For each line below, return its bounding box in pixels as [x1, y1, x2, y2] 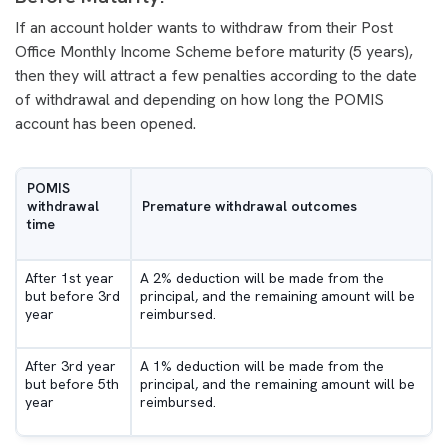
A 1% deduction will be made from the [140, 357, 384, 376]
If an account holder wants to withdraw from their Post [15, 17, 393, 39]
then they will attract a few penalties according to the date [15, 65, 417, 87]
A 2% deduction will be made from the [140, 269, 384, 288]
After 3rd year [25, 357, 116, 376]
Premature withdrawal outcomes [142, 197, 357, 216]
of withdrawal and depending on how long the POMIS [15, 89, 384, 111]
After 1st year [25, 269, 114, 288]
